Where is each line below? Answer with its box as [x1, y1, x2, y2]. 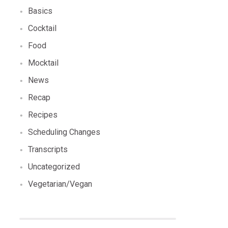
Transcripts [28, 145, 68, 154]
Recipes [28, 110, 58, 120]
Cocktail [28, 23, 57, 33]
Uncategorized [28, 162, 80, 172]
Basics [28, 6, 53, 16]
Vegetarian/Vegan [28, 179, 93, 189]
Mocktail [28, 58, 59, 68]
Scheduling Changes [28, 127, 101, 137]
